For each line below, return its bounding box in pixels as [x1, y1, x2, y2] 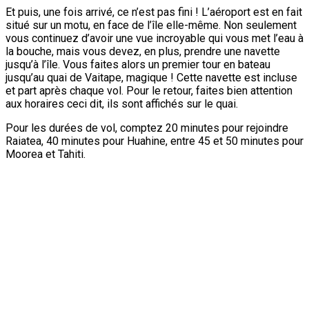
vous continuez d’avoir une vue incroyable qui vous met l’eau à [6, 31, 303, 45]
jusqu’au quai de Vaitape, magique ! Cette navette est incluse [6, 70, 297, 84]
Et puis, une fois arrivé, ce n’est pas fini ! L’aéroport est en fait [6, 5, 302, 19]
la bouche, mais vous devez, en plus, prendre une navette [6, 44, 280, 58]
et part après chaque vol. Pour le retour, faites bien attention [6, 83, 292, 97]
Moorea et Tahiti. [6, 147, 86, 161]
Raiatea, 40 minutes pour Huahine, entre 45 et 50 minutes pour [6, 134, 303, 148]
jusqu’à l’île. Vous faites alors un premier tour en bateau [6, 57, 270, 71]
